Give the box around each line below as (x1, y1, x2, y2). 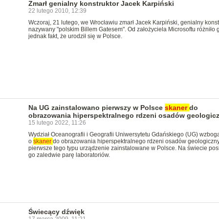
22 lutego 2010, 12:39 (28, 7, 87, 14)
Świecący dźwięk (28, 208, 85, 216)
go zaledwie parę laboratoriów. (28, 152, 110, 158)
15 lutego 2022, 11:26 (28, 119, 86, 126)
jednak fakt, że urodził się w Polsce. (28, 33, 122, 40)
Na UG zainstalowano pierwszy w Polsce (28, 104, 165, 111)
